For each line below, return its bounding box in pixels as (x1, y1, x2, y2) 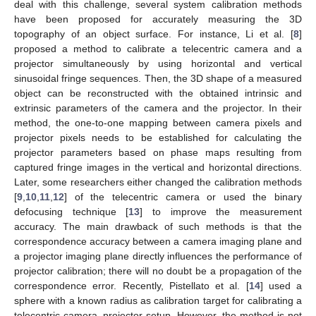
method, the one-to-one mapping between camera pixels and (14, 116, 302, 128)
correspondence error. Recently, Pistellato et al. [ (14, 279, 249, 291)
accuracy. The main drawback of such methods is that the (14, 220, 302, 232)
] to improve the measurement (140, 205, 303, 217)
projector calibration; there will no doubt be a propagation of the (14, 265, 302, 276)
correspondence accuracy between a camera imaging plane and (14, 235, 302, 247)
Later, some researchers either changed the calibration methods (14, 176, 302, 188)
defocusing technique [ (14, 205, 129, 217)
